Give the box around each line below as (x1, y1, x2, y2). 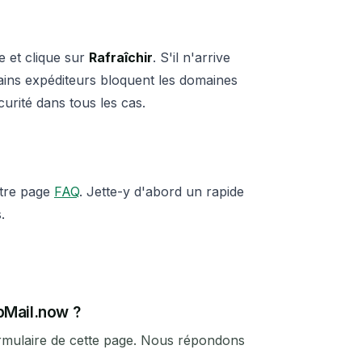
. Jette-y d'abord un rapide (79, 183, 244, 200)
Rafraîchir (89, 48, 153, 65)
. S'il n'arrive (153, 48, 230, 65)
